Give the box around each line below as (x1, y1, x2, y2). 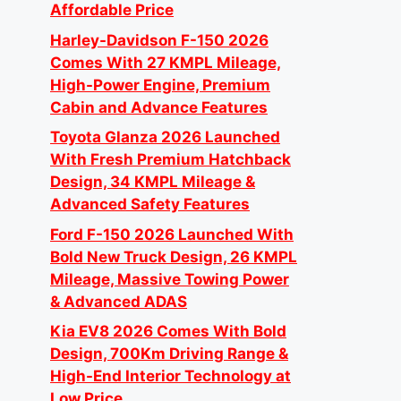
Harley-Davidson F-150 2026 (50, 30, 269, 49)
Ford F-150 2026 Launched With (50, 225, 294, 243)
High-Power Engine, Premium (50, 75, 270, 94)
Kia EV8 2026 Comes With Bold (50, 322, 286, 340)
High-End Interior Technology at (50, 367, 291, 385)
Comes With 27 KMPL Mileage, (50, 53, 281, 72)
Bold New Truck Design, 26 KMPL (50, 247, 297, 266)
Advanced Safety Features (50, 195, 250, 213)
